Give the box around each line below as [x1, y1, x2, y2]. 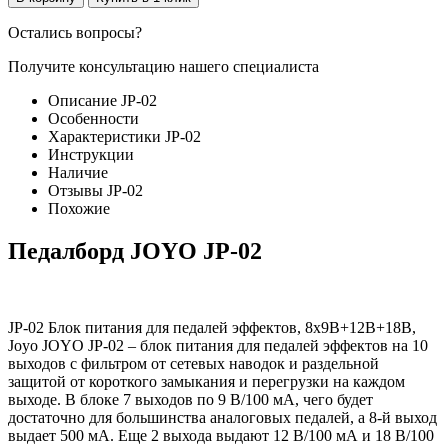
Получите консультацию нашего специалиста [8, 57, 319, 75]
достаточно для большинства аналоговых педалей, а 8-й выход [8, 408, 437, 426]
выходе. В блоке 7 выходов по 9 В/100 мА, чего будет [8, 390, 373, 408]
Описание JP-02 [48, 91, 157, 109]
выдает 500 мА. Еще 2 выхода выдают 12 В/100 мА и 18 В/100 [8, 426, 434, 444]
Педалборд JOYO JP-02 [8, 237, 262, 264]
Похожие [48, 199, 110, 217]
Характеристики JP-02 [48, 127, 201, 145]
